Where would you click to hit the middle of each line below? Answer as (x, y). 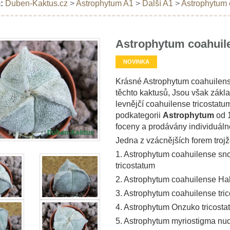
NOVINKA (136, 61)
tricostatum (135, 165)
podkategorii (139, 115)
